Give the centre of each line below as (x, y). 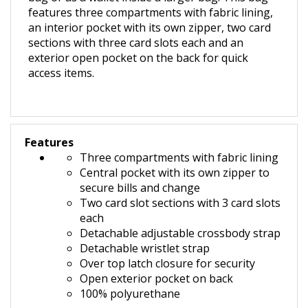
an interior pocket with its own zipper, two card (150, 29)
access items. (61, 74)
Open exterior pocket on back (156, 280)
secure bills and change (140, 189)
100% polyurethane (130, 295)
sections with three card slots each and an (136, 44)
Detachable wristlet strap (145, 250)
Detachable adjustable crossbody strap (180, 234)
